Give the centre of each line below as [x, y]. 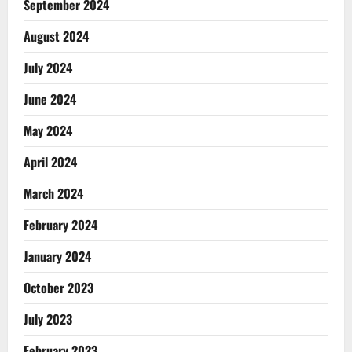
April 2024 [50, 161]
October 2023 [59, 287]
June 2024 [50, 99]
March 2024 [53, 193]
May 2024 [48, 130]
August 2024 [56, 36]
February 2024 [60, 224]
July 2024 [48, 67]
